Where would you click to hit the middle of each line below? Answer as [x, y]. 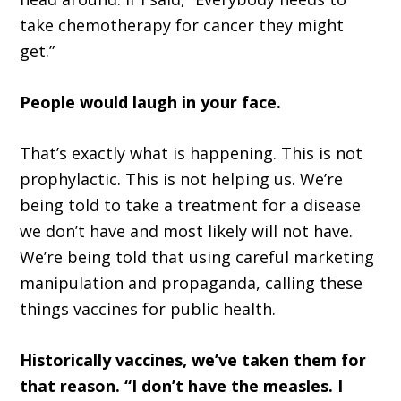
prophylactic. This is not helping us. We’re [182, 179]
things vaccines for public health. [148, 309]
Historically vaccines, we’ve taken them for [193, 360]
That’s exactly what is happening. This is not [192, 154]
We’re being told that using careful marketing [197, 257]
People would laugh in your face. [151, 102]
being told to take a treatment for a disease [191, 205]
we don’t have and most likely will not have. [187, 231]
